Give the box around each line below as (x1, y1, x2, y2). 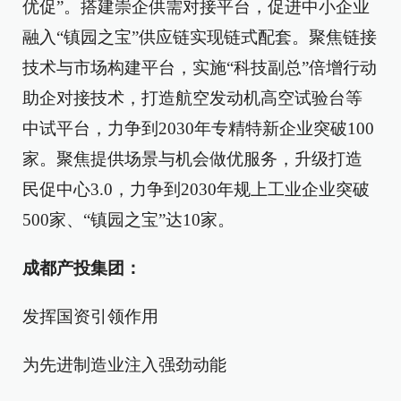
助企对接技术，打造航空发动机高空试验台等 (22, 89, 363, 108)
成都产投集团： (22, 259, 141, 278)
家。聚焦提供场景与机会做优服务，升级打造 (22, 149, 363, 169)
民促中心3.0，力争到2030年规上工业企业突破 (22, 180, 370, 200)
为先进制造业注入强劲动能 (22, 355, 226, 375)
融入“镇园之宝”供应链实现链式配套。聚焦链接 (22, 28, 377, 47)
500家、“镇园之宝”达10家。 (22, 210, 235, 230)
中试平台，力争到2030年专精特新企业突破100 (22, 119, 374, 139)
